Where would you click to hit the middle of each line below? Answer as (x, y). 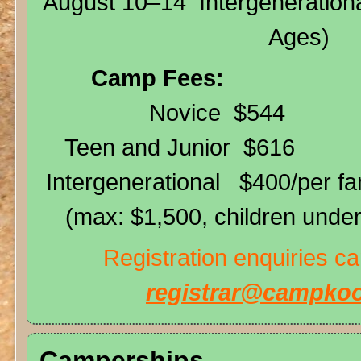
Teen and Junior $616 (167, 147)
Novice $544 (162, 112)
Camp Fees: (154, 78)
